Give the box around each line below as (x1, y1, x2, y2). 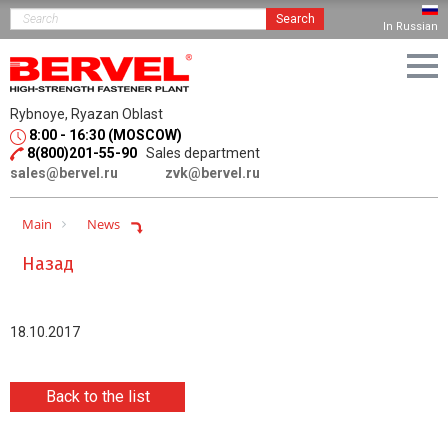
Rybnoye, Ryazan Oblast (10, 106, 175, 122)
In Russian (383, 19, 438, 33)
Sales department (140, 145, 260, 161)
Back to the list (45, 386, 150, 406)
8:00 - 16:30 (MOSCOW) (29, 127, 182, 143)
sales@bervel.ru (10, 165, 118, 181)
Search (275, 12, 315, 26)
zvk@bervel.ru (165, 165, 260, 181)
